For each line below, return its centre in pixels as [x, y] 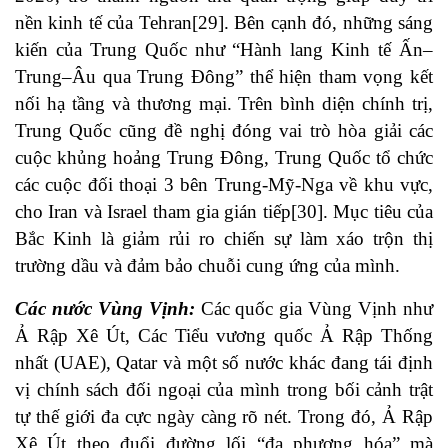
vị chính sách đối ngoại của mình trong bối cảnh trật [224, 390]
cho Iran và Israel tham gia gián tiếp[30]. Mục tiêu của [224, 212]
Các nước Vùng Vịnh [102, 309]
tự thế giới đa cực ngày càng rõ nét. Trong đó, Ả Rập [224, 417]
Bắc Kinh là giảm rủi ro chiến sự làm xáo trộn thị [224, 239]
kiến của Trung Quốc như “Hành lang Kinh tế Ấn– [224, 50]
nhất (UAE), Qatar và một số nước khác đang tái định [224, 363]
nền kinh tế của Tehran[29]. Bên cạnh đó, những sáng [224, 23]
